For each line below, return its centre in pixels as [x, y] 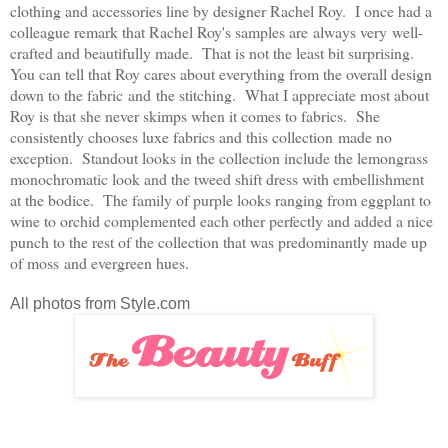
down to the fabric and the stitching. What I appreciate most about [219, 94]
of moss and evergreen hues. [99, 262]
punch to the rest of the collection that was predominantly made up [218, 241]
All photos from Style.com [100, 303]
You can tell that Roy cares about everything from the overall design [221, 73]
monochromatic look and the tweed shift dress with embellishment [217, 178]
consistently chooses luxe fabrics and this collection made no [201, 136]
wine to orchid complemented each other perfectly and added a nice [221, 220]
